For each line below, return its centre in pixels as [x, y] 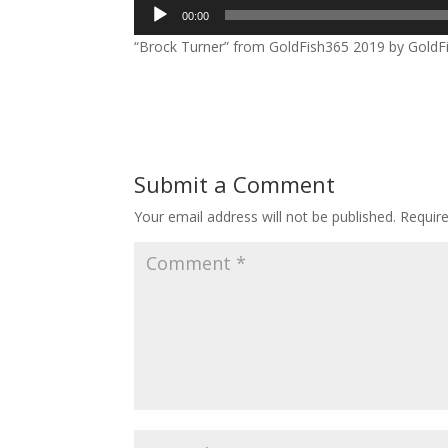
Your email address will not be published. [265, 216]
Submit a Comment [235, 183]
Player [153, 28]
